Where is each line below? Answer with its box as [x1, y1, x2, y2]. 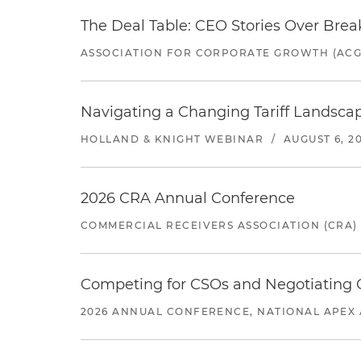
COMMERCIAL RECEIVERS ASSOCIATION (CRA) [81, 219, 358, 231]
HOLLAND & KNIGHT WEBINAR [81, 133, 264, 145]
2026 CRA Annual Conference [81, 189, 295, 207]
